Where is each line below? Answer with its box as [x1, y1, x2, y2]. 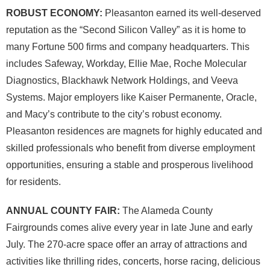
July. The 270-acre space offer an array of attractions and [6, 239, 247, 250]
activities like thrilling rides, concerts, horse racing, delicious [6, 256, 260, 267]
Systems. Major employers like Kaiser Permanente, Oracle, [6, 92, 257, 103]
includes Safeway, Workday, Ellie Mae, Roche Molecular [6, 58, 246, 69]
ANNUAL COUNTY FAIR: [6, 206, 120, 216]
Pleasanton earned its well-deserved [102, 8, 261, 19]
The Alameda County [120, 206, 213, 216]
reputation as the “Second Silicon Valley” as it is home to [6, 25, 246, 36]
